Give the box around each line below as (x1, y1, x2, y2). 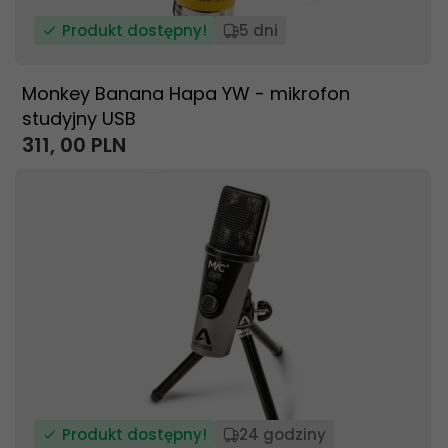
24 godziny (239, 424, 326, 445)
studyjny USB (22, 106, 136, 131)
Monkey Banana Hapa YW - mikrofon (22, 81, 350, 106)
